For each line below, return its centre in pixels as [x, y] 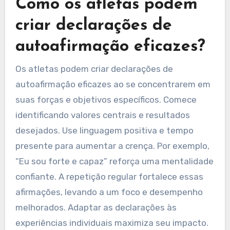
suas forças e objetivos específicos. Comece [106, 99]
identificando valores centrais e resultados [102, 115]
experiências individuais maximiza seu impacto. [112, 223]
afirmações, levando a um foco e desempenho [109, 192]
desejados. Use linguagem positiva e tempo [104, 130]
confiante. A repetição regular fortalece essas [109, 176]
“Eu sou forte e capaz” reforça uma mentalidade [114, 161]
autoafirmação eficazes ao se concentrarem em [113, 84]
